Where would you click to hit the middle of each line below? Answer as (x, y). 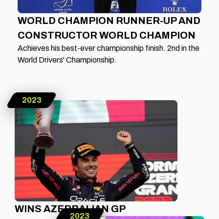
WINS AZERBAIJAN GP (70, 209)
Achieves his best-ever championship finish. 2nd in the (109, 48)
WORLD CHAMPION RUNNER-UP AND (109, 21)
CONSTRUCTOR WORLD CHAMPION (107, 35)
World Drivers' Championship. (67, 60)
